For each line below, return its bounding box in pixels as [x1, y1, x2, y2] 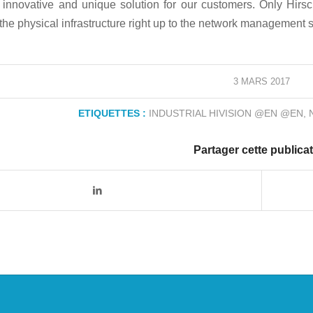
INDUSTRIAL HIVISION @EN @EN [148, 108, 303, 119]
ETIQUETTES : [78, 108, 146, 119]
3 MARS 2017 [233, 76, 290, 87]
